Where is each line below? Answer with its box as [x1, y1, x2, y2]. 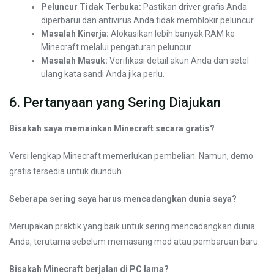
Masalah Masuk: [41, 56, 108, 66]
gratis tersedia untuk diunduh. [9, 166, 124, 177]
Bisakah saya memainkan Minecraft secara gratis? [9, 124, 215, 134]
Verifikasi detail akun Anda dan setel [108, 56, 250, 66]
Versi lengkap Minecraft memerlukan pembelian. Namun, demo [9, 151, 253, 161]
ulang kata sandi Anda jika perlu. [41, 69, 165, 80]
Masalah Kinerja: [41, 29, 109, 39]
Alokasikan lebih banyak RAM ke [109, 29, 235, 39]
